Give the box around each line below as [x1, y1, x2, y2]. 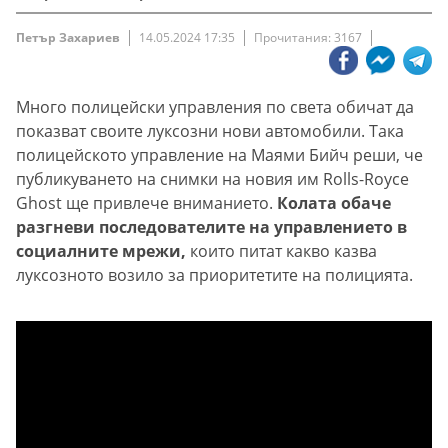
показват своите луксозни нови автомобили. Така [16, 120, 404, 143]
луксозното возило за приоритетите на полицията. [16, 264, 413, 287]
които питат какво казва [186, 240, 377, 263]
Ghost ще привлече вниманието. [16, 192, 273, 215]
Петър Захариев [16, 29, 120, 47]
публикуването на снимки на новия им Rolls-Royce [16, 168, 409, 191]
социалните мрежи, [16, 240, 186, 263]
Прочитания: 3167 [254, 29, 362, 47]
